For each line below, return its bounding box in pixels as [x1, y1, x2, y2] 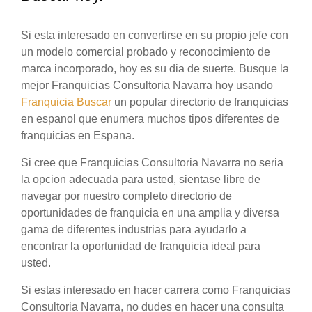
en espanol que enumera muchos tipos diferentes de [21, 113, 279, 125]
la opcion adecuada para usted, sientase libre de [21, 173, 260, 186]
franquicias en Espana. [21, 130, 134, 142]
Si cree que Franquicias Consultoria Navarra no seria [21, 157, 283, 169]
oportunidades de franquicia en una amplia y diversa [21, 207, 279, 219]
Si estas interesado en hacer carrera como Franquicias [21, 284, 290, 297]
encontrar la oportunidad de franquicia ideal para [21, 240, 260, 253]
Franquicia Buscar [21, 96, 111, 109]
